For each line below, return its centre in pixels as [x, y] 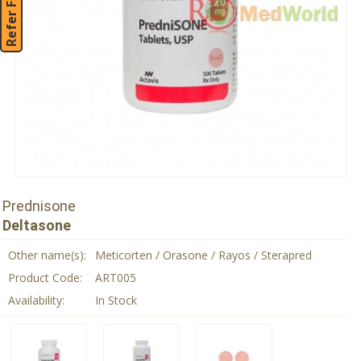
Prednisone [39, 206]
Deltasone [37, 225]
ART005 [116, 278]
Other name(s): [47, 255]
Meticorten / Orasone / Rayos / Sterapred [203, 255]
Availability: [36, 300]
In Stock [116, 300]
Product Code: [45, 278]
